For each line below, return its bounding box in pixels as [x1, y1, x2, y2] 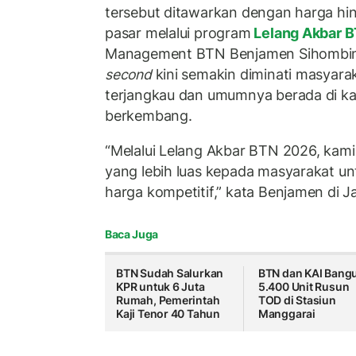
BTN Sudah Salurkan [116, 266, 224, 281]
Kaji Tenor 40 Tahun [116, 307, 221, 321]
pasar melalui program [105, 25, 251, 42]
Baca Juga [105, 227, 158, 242]
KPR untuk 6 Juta [116, 280, 205, 294]
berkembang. [105, 107, 192, 125]
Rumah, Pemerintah [116, 293, 220, 308]
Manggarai [257, 307, 315, 321]
